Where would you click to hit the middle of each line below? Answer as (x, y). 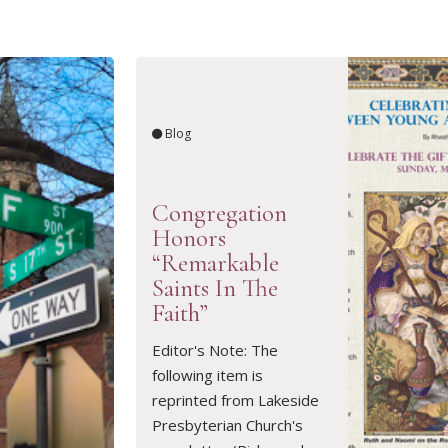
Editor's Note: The (214, 350)
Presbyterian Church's (227, 425)
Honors (188, 237)
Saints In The (214, 287)
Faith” (179, 312)
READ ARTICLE (347, 341)
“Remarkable (215, 262)
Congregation (219, 212)
